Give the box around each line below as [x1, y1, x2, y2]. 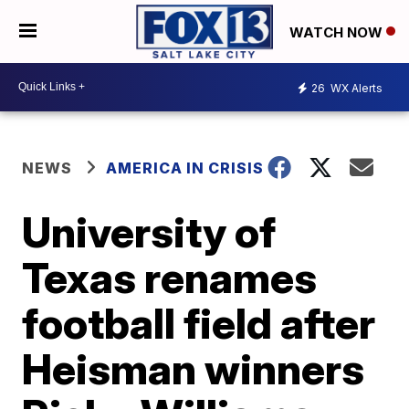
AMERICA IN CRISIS [106, 158, 265, 177]
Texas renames [22, 251, 318, 303]
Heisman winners [22, 342, 365, 394]
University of [22, 205, 277, 257]
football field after [22, 297, 376, 349]
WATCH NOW [289, 23, 386, 41]
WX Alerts [328, 81, 383, 96]
